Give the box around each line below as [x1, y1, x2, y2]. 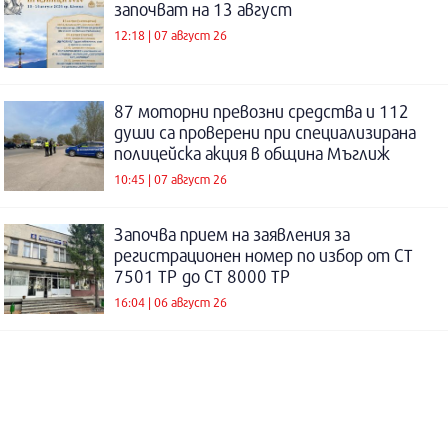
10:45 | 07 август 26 [114, 170, 227, 187]
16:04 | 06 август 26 [114, 293, 227, 310]
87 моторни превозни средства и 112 [114, 101, 409, 123]
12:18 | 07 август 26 [114, 26, 227, 43]
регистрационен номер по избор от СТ [114, 245, 413, 267]
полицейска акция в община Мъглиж [114, 143, 390, 165]
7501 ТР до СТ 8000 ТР [114, 266, 291, 288]
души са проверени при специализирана [114, 122, 416, 144]
